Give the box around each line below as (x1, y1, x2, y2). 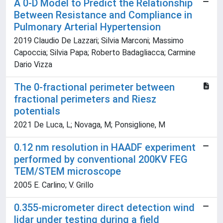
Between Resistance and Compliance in (14, 9, 192, 21)
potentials (14, 105, 60, 117)
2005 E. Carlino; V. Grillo (14, 180, 94, 190)
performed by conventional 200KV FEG (14, 153, 188, 165)
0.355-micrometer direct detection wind (14, 202, 195, 214)
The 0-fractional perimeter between (14, 81, 175, 93)
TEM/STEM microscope (14, 165, 121, 177)
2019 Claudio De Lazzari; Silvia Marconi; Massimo (14, 36, 184, 45)
